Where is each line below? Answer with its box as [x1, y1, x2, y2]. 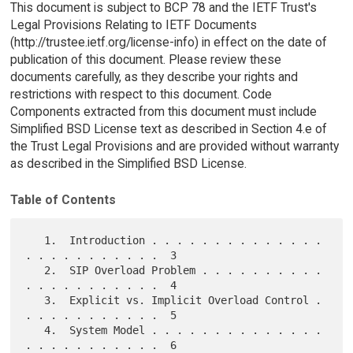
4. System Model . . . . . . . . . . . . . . [25, 324, 45, 337]
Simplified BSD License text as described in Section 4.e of [9, 121, 327, 136]
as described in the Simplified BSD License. [9, 155, 247, 171]
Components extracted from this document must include [9, 103, 317, 119]
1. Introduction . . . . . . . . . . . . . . [25, 234, 45, 247]
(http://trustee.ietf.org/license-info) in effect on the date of [9, 34, 327, 50]
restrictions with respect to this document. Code [9, 86, 272, 102]
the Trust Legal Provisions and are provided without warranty [9, 138, 339, 154]
